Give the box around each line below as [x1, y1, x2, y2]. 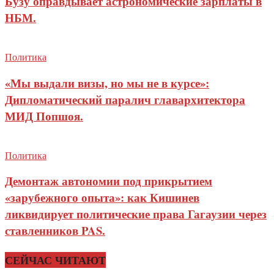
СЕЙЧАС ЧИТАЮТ [5, 251, 106, 268]
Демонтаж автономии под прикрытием [5, 172, 212, 190]
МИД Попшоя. [5, 107, 83, 124]
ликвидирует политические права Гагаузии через [5, 206, 267, 223]
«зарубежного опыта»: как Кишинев [5, 189, 199, 206]
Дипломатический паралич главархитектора [5, 91, 245, 108]
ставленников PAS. [5, 222, 105, 239]
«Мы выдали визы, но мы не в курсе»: [5, 74, 209, 91]
